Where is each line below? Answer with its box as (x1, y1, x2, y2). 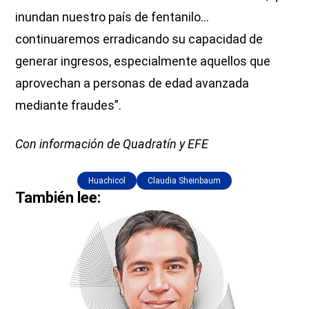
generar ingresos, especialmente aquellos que (15, 54, 271, 69)
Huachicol (88, 176, 126, 186)
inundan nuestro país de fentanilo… (15, 10, 210, 25)
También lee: (15, 189, 101, 207)
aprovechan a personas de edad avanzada (15, 76, 250, 91)
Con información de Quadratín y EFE (15, 137, 209, 152)
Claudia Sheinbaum (148, 176, 221, 186)
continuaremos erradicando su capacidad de (15, 32, 263, 47)
